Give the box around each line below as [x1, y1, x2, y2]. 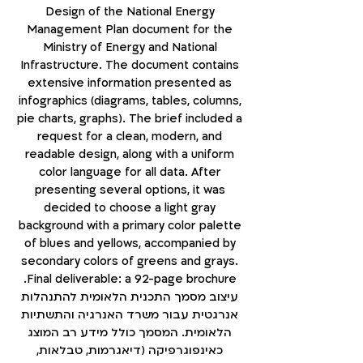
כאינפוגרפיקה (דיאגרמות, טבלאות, [36, 343, 223, 358]
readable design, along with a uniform [25, 147, 234, 162]
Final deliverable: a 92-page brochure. [26, 271, 237, 287]
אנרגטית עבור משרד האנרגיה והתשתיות [21, 307, 238, 322]
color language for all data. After [38, 164, 221, 180]
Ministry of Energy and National [42, 40, 217, 55]
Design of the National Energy [45, 4, 215, 19]
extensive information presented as [28, 75, 232, 91]
